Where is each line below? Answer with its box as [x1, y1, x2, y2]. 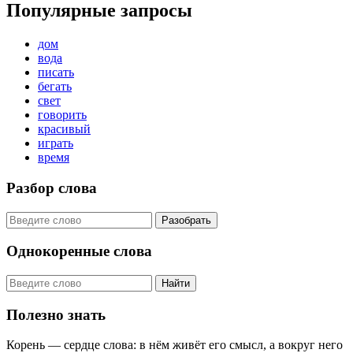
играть [38, 136, 73, 150]
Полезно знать [6, 306, 106, 323]
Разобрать [162, 214, 211, 226]
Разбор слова [6, 179, 97, 196]
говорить [38, 108, 87, 122]
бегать [38, 80, 72, 94]
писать [38, 65, 74, 80]
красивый [38, 122, 91, 136]
